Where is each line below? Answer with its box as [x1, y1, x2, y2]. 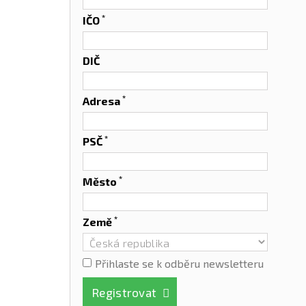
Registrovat [92, 286, 157, 299]
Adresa [83, 94, 122, 107]
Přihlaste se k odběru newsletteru [95, 257, 264, 270]
